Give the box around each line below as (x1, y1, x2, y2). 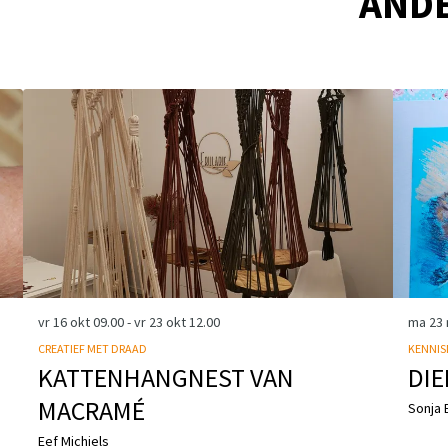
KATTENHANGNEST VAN (38, 360, 295, 394)
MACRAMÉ (38, 393, 146, 427)
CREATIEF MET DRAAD (38, 340, 148, 356)
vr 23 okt (134, 312, 190, 331)
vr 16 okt (38, 312, 94, 331)
